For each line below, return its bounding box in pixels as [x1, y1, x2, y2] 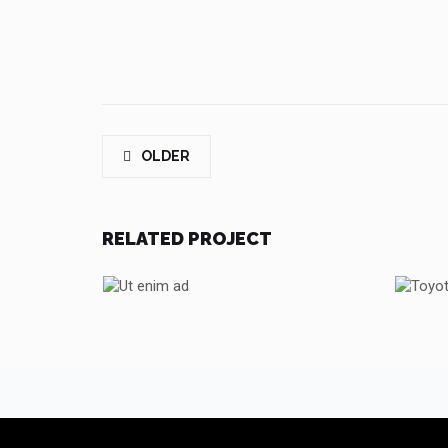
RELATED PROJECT [102, 228, 272, 249]
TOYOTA [210, 305, 258, 319]
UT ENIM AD [182, 274, 286, 295]
